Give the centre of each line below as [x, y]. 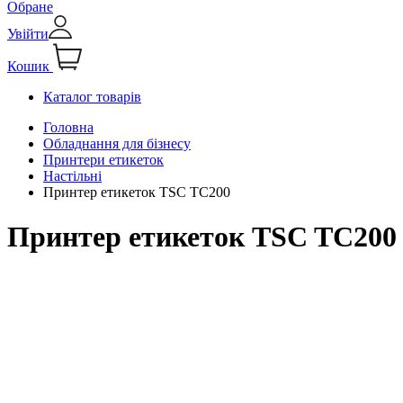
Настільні [72, 176]
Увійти [28, 34]
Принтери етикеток [103, 160]
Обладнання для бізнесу [117, 144]
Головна [68, 128]
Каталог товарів [92, 97]
